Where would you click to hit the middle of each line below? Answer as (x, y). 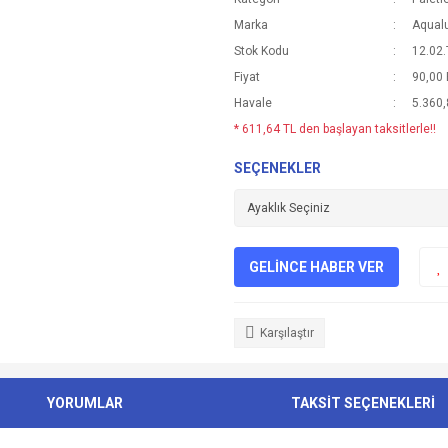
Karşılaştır (287, 333)
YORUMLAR (85, 402)
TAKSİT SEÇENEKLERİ (362, 402)
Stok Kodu (261, 51)
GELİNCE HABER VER (316, 266)
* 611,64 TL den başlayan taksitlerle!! (335, 129)
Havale (253, 103)
